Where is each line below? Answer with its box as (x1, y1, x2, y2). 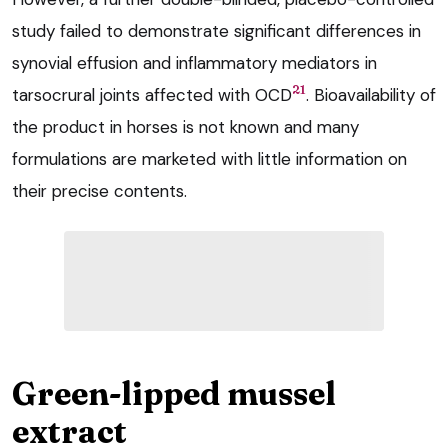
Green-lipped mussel (12, 373, 336, 413)
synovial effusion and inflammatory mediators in (12, 51, 377, 74)
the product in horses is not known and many (12, 115, 359, 138)
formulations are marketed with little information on (12, 147, 407, 170)
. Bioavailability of (306, 83, 436, 106)
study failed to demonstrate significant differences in (12, 19, 421, 42)
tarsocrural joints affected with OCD (12, 83, 292, 106)
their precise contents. (12, 179, 187, 202)
